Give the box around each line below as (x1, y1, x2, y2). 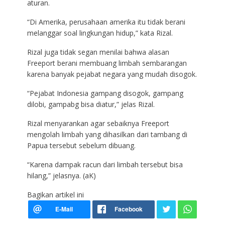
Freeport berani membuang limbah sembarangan (27, 58, 187, 68)
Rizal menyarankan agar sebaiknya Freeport (27, 119, 169, 129)
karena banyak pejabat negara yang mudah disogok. (27, 69, 197, 79)
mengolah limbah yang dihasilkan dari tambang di (27, 130, 187, 140)
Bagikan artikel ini (27, 190, 84, 200)
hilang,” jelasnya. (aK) (27, 171, 96, 181)
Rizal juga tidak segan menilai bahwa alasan (27, 47, 169, 57)
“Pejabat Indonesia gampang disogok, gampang (27, 88, 183, 98)
